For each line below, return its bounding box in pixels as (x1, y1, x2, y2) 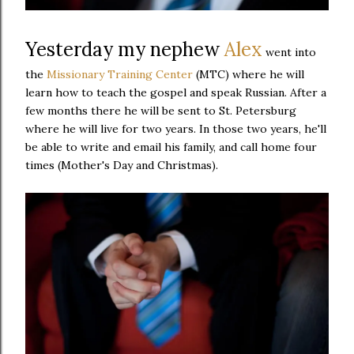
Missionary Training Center (47, 66, 193, 81)
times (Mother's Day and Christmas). (25, 157, 218, 172)
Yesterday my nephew (25, 36, 224, 62)
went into (262, 44, 316, 59)
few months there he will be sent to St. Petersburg (25, 103, 296, 118)
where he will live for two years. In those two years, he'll (25, 121, 326, 136)
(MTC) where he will (193, 66, 304, 81)
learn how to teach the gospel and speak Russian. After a (25, 85, 326, 100)
